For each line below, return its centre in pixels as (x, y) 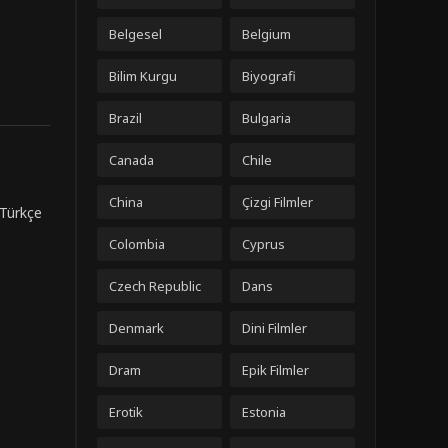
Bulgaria (266, 118)
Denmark (136, 328)
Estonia (264, 412)
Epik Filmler (275, 370)
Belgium (266, 34)
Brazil (125, 118)
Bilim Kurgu (143, 76)
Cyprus (263, 244)
